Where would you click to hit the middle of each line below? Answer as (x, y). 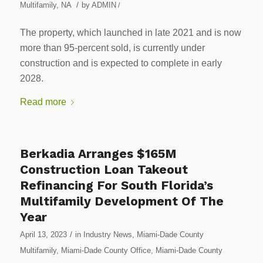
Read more (43, 102)
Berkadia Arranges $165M (98, 153)
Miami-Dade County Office (106, 250)
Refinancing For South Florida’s (116, 185)
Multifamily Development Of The (122, 201)
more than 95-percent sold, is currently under (112, 48)
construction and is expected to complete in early (121, 63)
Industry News (107, 234)
